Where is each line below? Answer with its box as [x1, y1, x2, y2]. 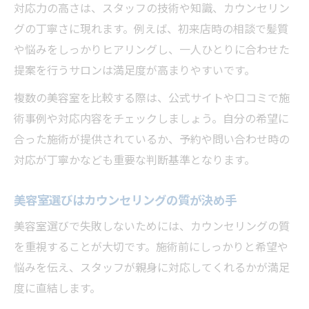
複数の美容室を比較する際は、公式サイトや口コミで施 [14, 90, 290, 106]
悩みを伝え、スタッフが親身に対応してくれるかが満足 [14, 260, 290, 276]
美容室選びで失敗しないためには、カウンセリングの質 [14, 219, 290, 235]
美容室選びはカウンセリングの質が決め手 [14, 192, 237, 209]
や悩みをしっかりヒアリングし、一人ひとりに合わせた [14, 42, 290, 58]
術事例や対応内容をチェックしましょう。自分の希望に [14, 111, 289, 127]
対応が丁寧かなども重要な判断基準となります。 [14, 152, 255, 168]
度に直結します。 [14, 281, 101, 297]
